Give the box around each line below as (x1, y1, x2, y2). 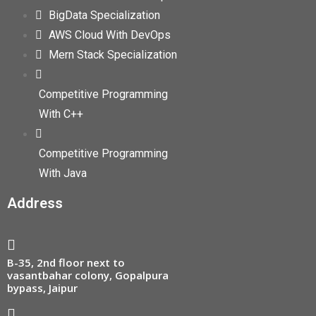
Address (7, 195, 63, 212)
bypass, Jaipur (7, 281, 78, 296)
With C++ (39, 107, 83, 121)
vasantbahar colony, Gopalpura (7, 268, 169, 283)
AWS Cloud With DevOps (49, 28, 171, 42)
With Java (39, 166, 87, 181)
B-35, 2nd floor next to (7, 255, 125, 270)
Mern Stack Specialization (49, 48, 177, 62)
